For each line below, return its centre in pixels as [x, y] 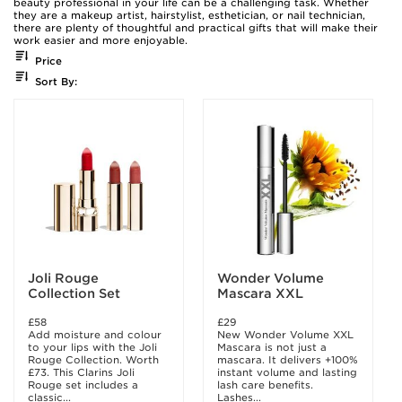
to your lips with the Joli [92, 347]
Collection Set [74, 293]
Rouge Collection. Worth [93, 360]
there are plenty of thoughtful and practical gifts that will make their [196, 28]
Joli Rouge [64, 278]
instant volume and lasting [287, 372]
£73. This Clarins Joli [81, 372]
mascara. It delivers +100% [288, 360]
